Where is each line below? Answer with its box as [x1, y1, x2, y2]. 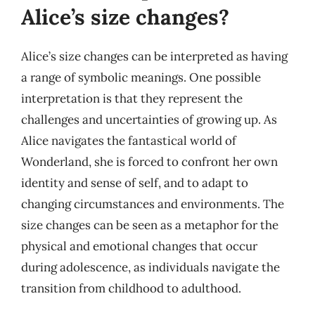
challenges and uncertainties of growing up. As [21, 112, 277, 127]
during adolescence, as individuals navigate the [21, 259, 280, 275]
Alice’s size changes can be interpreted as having [21, 49, 288, 64]
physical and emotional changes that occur [21, 238, 257, 254]
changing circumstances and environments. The [21, 196, 284, 212]
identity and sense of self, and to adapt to [21, 175, 248, 191]
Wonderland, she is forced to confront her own [21, 154, 278, 169]
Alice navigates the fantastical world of [21, 133, 236, 148]
